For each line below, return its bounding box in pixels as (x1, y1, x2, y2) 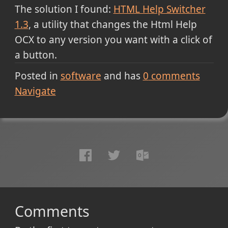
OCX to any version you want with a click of (14, 33, 212, 47)
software (60, 69, 101, 82)
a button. (14, 48, 57, 62)
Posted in (14, 69, 58, 82)
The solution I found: (14, 3, 113, 16)
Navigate (14, 84, 56, 98)
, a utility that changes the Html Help (28, 18, 197, 32)
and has (101, 69, 143, 82)
